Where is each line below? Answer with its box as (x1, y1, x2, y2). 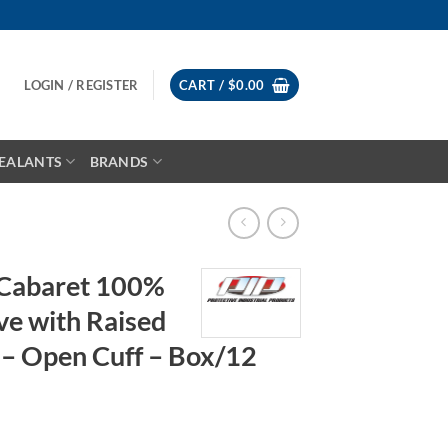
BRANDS (89, 152, 149, 170)
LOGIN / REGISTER (24, 77, 139, 93)
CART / (179, 77, 228, 93)
